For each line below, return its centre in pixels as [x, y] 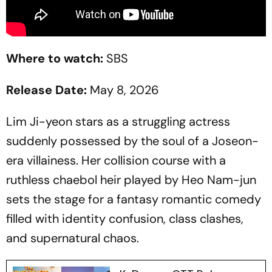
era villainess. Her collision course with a [116, 161]
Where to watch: [55, 59]
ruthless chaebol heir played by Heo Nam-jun [131, 180]
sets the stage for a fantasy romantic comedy [134, 199]
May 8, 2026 [123, 90]
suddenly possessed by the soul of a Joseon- [132, 141]
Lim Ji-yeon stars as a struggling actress [118, 122]
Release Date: [46, 90]
